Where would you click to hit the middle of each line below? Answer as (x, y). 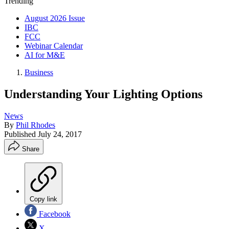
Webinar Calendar (54, 46)
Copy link (43, 199)
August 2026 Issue (55, 18)
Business (39, 72)
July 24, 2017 (60, 134)
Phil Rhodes (36, 125)
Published (21, 134)
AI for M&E (45, 55)
